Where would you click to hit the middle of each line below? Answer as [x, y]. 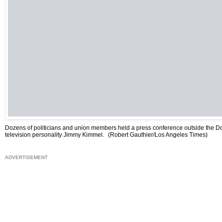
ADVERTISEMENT [26, 158]
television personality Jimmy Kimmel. [55, 135]
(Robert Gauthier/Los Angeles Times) [158, 135]
